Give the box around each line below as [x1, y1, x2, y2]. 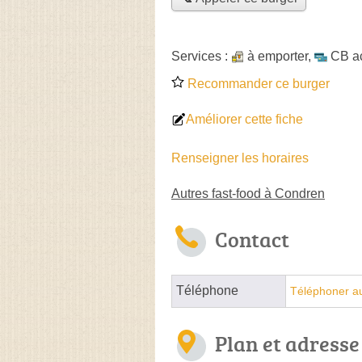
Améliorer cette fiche [186, 112, 303, 126]
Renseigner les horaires [171, 150, 309, 165]
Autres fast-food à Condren [171, 186, 325, 200]
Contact [215, 224, 289, 254]
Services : [171, 48, 231, 63]
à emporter [247, 48, 308, 63]
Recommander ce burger [184, 76, 330, 90]
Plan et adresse [215, 328, 360, 358]
